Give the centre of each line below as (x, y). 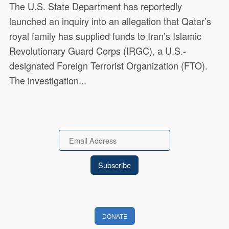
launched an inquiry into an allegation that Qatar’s (110, 21)
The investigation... (48, 81)
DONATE (114, 216)
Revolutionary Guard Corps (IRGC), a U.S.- (98, 51)
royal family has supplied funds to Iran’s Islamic (106, 36)
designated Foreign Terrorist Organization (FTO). (109, 66)
